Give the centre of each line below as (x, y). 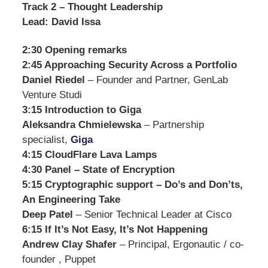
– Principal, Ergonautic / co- (180, 245)
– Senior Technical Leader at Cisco (152, 215)
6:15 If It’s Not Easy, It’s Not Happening (115, 230)
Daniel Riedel (53, 80)
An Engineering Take (71, 200)
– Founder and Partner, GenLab (156, 80)
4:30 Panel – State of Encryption (98, 170)
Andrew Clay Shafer (69, 245)
